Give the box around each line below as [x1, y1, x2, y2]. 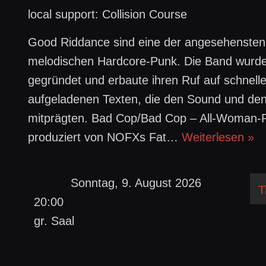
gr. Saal [34, 214, 75, 227]
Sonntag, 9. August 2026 [70, 176, 201, 189]
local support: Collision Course [28, 8, 188, 21]
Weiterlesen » [182, 131, 255, 144]
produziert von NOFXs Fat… [28, 131, 182, 144]
